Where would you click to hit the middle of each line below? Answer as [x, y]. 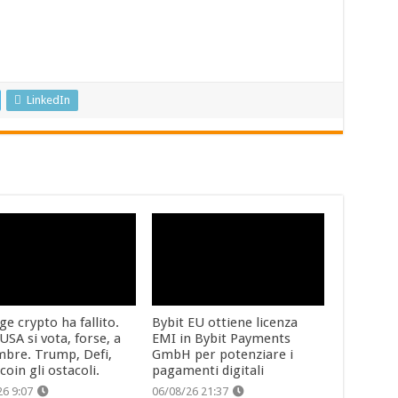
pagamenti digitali [208, 370]
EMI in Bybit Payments [222, 338]
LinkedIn [48, 100]
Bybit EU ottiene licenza [225, 322]
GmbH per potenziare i [223, 354]
